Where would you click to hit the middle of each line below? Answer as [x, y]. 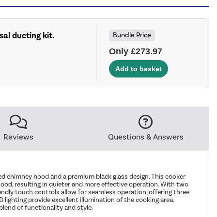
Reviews [19, 137]
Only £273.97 [136, 51]
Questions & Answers [146, 137]
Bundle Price [132, 35]
